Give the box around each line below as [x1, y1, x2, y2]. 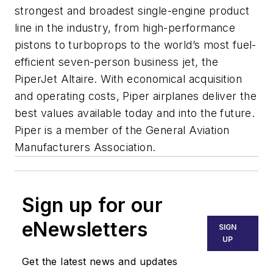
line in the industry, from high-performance [15, 21, 236, 34]
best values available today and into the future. [15, 106, 255, 119]
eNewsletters [22, 217, 148, 241]
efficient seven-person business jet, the [15, 55, 218, 68]
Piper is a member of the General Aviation [15, 123, 230, 136]
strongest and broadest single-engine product [15, 4, 250, 17]
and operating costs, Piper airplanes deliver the [15, 89, 257, 102]
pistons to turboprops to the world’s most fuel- [15, 38, 257, 51]
